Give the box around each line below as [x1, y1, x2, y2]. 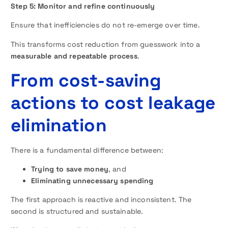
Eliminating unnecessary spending [31, 176, 154, 185]
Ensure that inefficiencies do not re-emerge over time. [11, 20, 200, 30]
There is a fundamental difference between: [11, 145, 164, 155]
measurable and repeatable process [11, 51, 137, 61]
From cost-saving [11, 68, 161, 92]
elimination [11, 113, 107, 136]
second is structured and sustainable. [11, 206, 144, 216]
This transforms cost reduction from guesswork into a [11, 39, 201, 49]
